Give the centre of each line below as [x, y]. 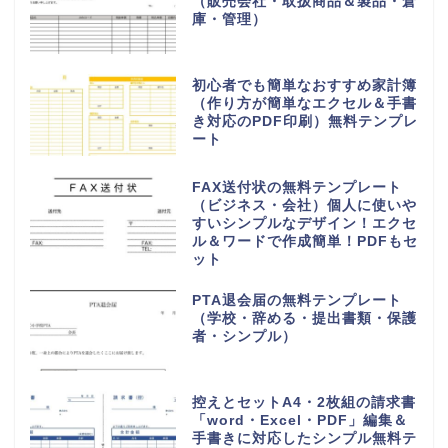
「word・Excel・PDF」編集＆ [299, 421]
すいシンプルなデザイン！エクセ [304, 224]
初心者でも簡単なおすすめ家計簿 [304, 86]
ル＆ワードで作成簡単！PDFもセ [304, 242]
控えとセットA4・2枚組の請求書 [303, 403]
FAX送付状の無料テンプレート [296, 188]
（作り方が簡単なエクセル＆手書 [304, 104]
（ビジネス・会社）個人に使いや [304, 206]
